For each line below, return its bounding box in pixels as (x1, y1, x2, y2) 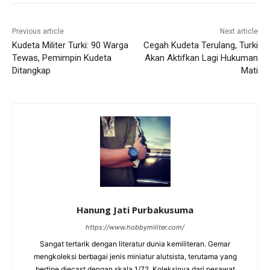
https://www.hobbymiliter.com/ (86, 222, 184, 231)
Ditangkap (12, 64, 51, 76)
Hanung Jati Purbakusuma (77, 203, 193, 216)
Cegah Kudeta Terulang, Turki (143, 39, 258, 51)
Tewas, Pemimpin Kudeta (12, 52, 111, 63)
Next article (219, 27, 258, 36)
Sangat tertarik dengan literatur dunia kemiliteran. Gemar (40, 239, 230, 248)
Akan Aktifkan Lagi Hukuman (144, 52, 258, 63)
